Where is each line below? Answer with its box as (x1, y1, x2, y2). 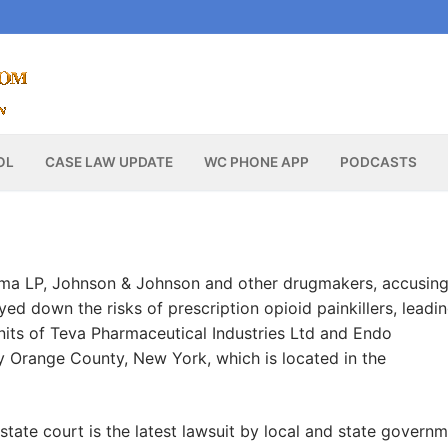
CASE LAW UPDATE (44, 154, 173, 171)
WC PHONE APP (203, 154, 309, 171)
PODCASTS (339, 154, 417, 171)
